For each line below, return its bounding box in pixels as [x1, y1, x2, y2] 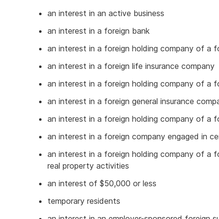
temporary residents [47, 196, 120, 206]
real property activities [47, 161, 129, 171]
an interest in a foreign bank [47, 26, 150, 36]
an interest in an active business [47, 8, 164, 18]
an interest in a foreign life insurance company [47, 61, 215, 71]
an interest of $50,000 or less [47, 178, 156, 188]
